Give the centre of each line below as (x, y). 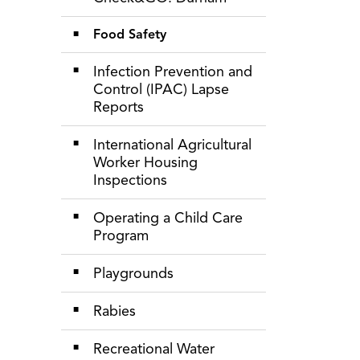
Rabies (115, 311)
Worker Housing (145, 162)
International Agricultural (172, 145)
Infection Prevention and (173, 72)
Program (121, 235)
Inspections (130, 180)
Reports (119, 107)
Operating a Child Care (168, 218)
